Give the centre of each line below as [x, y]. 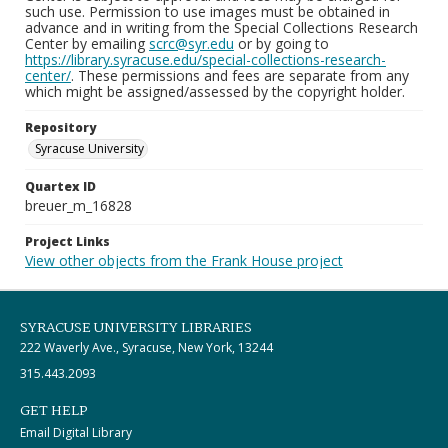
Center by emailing [87, 43]
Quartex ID [60, 186]
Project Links [67, 241]
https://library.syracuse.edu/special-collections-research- [205, 59]
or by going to [281, 43]
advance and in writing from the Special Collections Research [221, 27]
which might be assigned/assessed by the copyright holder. [215, 91]
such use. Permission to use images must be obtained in [207, 11]
